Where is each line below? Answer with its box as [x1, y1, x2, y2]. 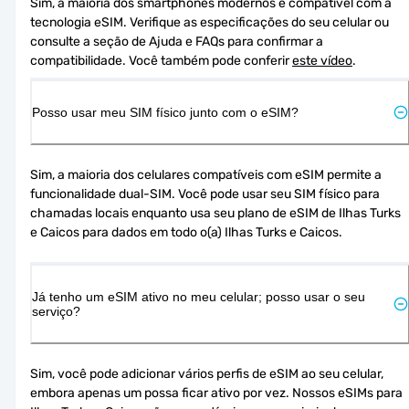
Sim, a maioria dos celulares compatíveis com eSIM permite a [30, 166, 382, 183]
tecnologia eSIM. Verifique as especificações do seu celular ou [30, 14, 389, 30]
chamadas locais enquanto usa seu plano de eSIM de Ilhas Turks [30, 204, 401, 221]
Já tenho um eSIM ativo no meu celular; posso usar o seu [32, 288, 365, 304]
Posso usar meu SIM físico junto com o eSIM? [32, 104, 299, 120]
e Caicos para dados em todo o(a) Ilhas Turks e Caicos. [30, 224, 342, 240]
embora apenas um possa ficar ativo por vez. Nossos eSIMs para [30, 384, 403, 401]
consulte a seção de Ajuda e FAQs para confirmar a [30, 33, 323, 49]
